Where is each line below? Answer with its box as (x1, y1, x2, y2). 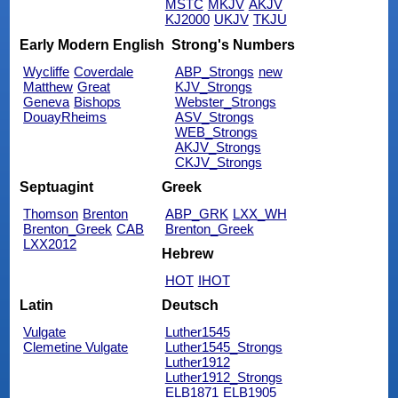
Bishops (74, 93, 122, 109)
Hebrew (161, 246, 213, 262)
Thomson (23, 205, 79, 221)
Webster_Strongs (174, 93, 276, 109)
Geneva (23, 93, 70, 109)
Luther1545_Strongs (164, 339, 283, 355)
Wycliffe (23, 63, 70, 79)
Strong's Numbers (171, 36, 295, 52)
